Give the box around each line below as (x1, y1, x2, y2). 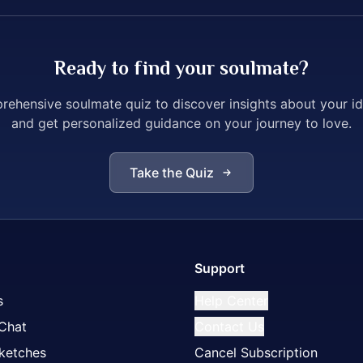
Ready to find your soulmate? (54, 57, 309, 79)
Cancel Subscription (194, 344, 318, 361)
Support (194, 260, 245, 276)
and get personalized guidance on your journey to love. (11, 115, 352, 131)
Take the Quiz (130, 164, 214, 181)
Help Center (194, 293, 268, 309)
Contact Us (194, 318, 264, 335)
